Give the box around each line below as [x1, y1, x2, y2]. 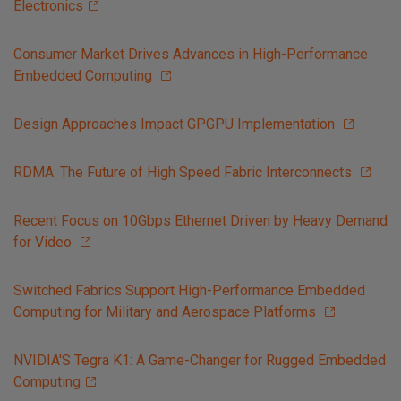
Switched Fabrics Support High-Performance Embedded [13, 282, 365, 300]
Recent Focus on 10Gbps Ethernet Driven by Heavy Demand [13, 212, 388, 230]
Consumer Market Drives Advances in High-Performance [13, 46, 368, 64]
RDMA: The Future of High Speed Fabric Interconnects [13, 164, 355, 182]
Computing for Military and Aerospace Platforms [13, 303, 320, 321]
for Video [13, 234, 75, 252]
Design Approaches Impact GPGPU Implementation [13, 115, 338, 133]
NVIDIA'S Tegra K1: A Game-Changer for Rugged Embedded [13, 352, 386, 370]
